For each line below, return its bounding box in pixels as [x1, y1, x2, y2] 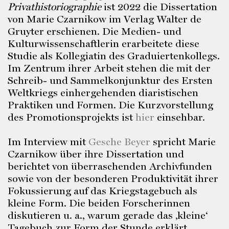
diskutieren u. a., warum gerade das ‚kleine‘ [8, 209, 208, 221]
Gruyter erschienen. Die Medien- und [8, 25, 181, 37]
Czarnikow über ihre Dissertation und [8, 148, 184, 160]
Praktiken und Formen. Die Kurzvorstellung [8, 99, 213, 111]
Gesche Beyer [88, 135, 150, 148]
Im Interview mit [8, 135, 88, 148]
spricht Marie [150, 135, 216, 148]
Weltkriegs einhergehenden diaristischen [8, 86, 198, 99]
